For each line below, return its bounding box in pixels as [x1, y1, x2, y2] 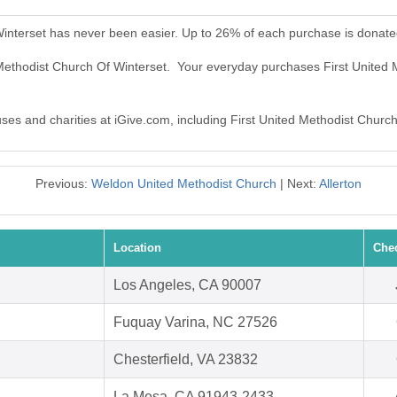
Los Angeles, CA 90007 [113, 277, 261, 293]
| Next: [276, 176, 319, 191]
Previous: [35, 176, 91, 191]
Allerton [319, 176, 362, 191]
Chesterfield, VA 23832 [113, 352, 258, 368]
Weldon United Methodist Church [91, 176, 276, 191]
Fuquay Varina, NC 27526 [113, 315, 277, 331]
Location [113, 241, 161, 255]
